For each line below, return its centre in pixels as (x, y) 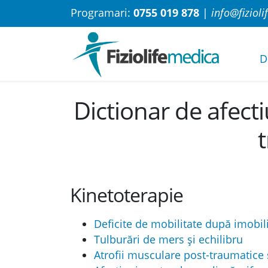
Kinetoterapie (127, 195)
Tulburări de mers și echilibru (168, 239)
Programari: (102, 13)
